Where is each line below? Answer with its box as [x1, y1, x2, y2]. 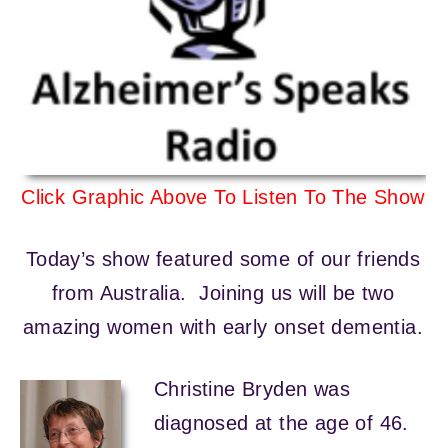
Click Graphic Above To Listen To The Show [21, 186, 425, 209]
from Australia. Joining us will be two [51, 282, 395, 305]
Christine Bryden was [153, 378, 350, 401]
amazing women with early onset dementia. [23, 316, 423, 339]
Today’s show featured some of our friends [25, 248, 421, 271]
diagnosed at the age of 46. [153, 412, 409, 435]
